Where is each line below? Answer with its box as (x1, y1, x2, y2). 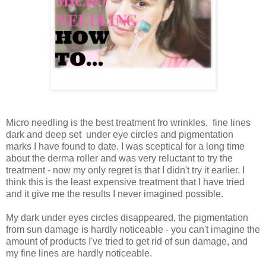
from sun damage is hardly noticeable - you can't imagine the (6, 224, 260, 235)
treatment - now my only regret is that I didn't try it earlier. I (6, 164, 245, 175)
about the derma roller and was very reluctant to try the (6, 153, 233, 163)
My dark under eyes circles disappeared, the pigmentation (6, 212, 248, 223)
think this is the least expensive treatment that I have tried (6, 176, 245, 187)
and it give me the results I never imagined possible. (6, 188, 223, 199)
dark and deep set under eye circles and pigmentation (6, 129, 233, 140)
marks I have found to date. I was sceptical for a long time (6, 141, 245, 151)
